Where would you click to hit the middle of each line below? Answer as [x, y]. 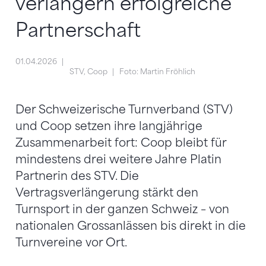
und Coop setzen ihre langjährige [109, 126]
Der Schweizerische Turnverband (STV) [124, 109]
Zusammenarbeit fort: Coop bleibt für [121, 142]
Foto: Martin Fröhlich [158, 72]
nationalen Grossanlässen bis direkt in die [131, 226]
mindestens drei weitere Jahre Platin [118, 159]
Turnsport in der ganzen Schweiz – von [122, 209]
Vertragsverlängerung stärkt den [107, 192]
